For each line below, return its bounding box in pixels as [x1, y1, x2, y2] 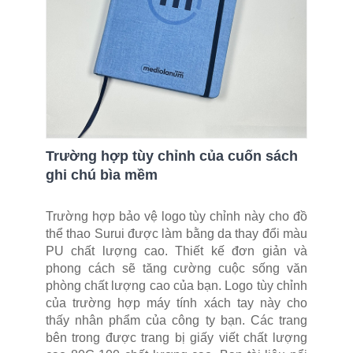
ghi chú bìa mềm [46, 167, 158, 184]
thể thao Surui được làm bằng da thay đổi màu [46, 227, 307, 241]
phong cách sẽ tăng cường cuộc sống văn [46, 262, 307, 276]
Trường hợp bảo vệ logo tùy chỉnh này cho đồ [46, 210, 307, 224]
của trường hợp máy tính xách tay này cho [46, 296, 307, 310]
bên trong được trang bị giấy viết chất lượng [46, 331, 307, 345]
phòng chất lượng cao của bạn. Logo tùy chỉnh [46, 279, 307, 293]
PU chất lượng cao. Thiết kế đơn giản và [46, 244, 307, 258]
